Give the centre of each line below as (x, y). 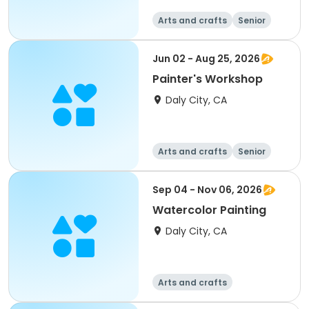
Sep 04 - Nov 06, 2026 (207, 190)
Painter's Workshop (208, 79)
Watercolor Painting (209, 210)
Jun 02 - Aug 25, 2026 (206, 59)
